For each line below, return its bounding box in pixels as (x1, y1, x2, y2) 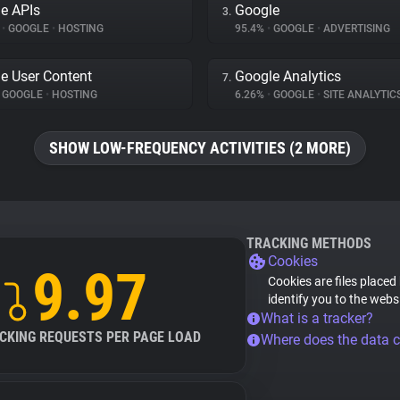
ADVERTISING (321, 22, 390, 35)
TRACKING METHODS (246, 235, 371, 252)
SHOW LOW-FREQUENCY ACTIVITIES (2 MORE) (49, 138, 351, 157)
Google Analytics (235, 68, 341, 85)
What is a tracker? (261, 310, 373, 327)
